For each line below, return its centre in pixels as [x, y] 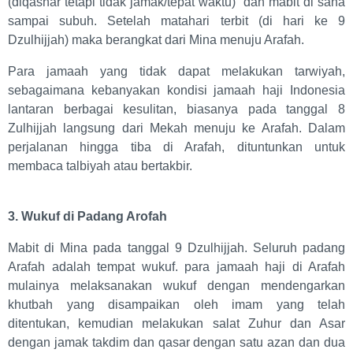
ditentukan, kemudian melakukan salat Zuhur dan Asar [176, 324]
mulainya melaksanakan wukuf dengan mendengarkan [176, 286]
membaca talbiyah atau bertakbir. [100, 166]
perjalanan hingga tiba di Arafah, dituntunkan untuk [176, 147]
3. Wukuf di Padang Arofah [87, 217]
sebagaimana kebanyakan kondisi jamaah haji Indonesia [176, 91]
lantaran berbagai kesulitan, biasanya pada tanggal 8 [176, 110]
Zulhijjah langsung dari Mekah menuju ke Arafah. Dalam [176, 128]
